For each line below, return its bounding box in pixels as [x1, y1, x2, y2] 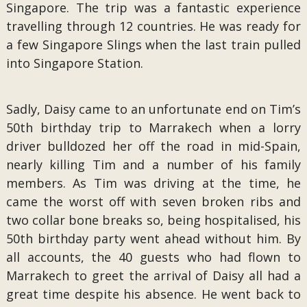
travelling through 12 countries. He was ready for [5, 18, 302, 34]
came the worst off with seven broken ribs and [5, 193, 302, 210]
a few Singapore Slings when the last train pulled [5, 36, 302, 53]
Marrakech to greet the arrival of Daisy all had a [5, 267, 302, 284]
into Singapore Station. [5, 55, 143, 71]
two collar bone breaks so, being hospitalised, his [5, 212, 302, 228]
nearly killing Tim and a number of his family [5, 156, 302, 173]
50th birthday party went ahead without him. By [5, 230, 302, 247]
